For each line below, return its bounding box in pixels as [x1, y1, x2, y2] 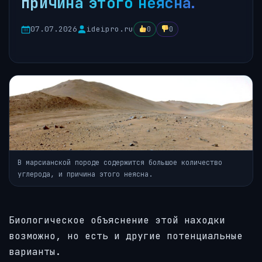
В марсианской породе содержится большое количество [18, 158, 222, 168]
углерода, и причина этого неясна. [18, 170, 153, 180]
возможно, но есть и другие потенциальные [9, 230, 243, 243]
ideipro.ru [87, 24, 133, 34]
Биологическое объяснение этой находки [9, 214, 225, 227]
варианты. [9, 246, 61, 258]
